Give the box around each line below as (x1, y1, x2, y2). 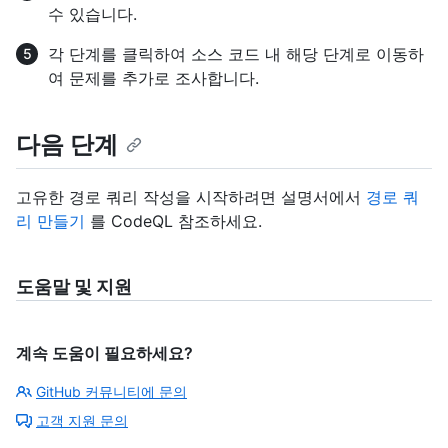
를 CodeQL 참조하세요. (85, 210, 262, 231)
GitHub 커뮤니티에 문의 (36, 382, 187, 400)
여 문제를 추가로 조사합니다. (48, 68, 259, 89)
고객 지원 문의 (36, 411, 128, 429)
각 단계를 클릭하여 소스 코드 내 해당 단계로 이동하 (48, 44, 424, 65)
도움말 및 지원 (16, 275, 132, 297)
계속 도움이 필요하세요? (16, 342, 193, 363)
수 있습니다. (48, 4, 137, 25)
